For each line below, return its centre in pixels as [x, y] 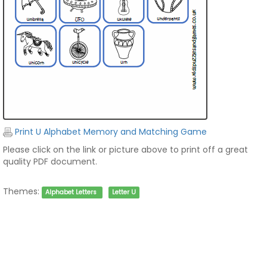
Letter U [124, 192]
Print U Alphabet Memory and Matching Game [110, 132]
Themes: [21, 191]
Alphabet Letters [71, 192]
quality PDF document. [50, 162]
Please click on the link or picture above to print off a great [125, 150]
